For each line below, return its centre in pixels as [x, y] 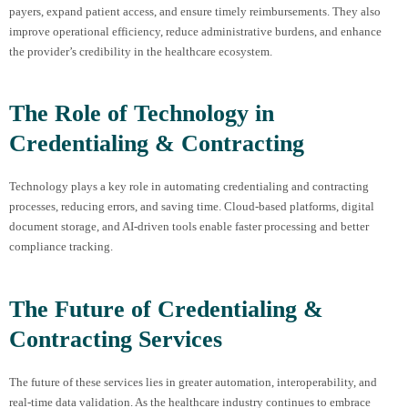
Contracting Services [116, 340]
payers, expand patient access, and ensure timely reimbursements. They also [195, 11]
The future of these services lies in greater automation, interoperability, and [193, 382]
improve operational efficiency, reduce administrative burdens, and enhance [195, 31]
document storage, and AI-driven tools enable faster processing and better [189, 227]
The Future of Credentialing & [166, 310]
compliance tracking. [61, 247]
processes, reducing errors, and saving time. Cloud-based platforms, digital [192, 207]
